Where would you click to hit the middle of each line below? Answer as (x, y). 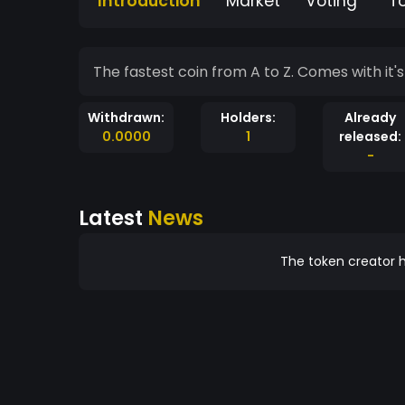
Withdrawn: (126, 118)
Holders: (248, 118)
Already (370, 118)
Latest (113, 218)
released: (370, 137)
